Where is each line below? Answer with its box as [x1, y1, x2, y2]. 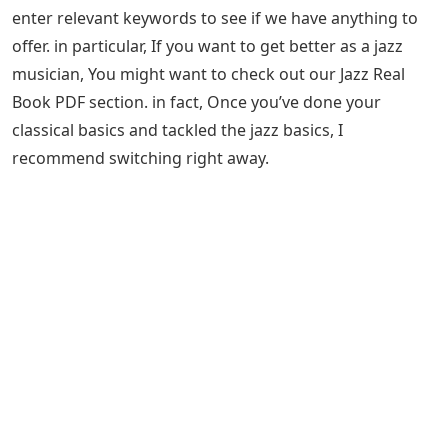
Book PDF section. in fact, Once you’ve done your [12, 91, 381, 114]
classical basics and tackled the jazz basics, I [12, 119, 343, 142]
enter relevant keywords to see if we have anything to [12, 7, 418, 30]
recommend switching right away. [12, 147, 269, 170]
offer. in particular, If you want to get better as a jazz [12, 35, 403, 58]
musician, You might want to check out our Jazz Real [12, 63, 405, 86]
